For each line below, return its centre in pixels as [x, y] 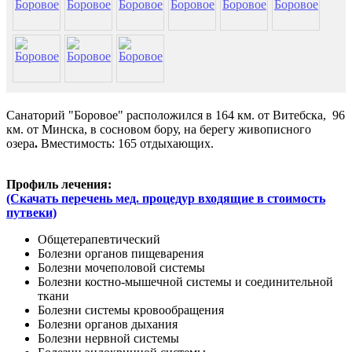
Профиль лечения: [60, 184]
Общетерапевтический [99, 239]
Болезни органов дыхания [108, 324]
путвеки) [31, 212]
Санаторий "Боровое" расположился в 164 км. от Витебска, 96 [176, 115]
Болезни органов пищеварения [121, 253]
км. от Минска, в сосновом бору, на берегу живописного [159, 129]
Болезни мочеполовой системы [121, 267]
